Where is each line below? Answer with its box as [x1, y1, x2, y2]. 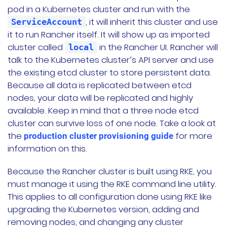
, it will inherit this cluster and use [86, 16, 218, 28]
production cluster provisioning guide [24, 131, 173, 141]
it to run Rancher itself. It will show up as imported [8, 28, 210, 41]
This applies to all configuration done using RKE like [8, 191, 212, 203]
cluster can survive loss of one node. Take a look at [8, 117, 216, 130]
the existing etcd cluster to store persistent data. [8, 66, 211, 79]
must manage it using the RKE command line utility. [8, 178, 216, 191]
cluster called [8, 41, 65, 54]
